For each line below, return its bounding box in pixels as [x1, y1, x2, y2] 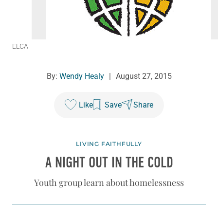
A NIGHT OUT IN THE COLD [45, 154, 173, 172]
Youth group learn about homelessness [34, 176, 184, 188]
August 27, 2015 [115, 72, 172, 81]
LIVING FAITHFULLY [76, 140, 142, 148]
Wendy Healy [59, 72, 104, 81]
